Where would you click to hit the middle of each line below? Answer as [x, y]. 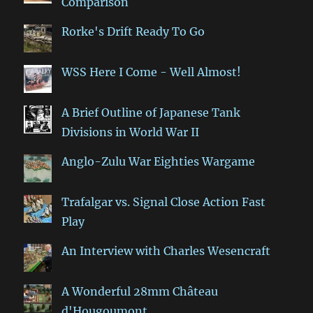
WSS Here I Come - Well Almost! [152, 72]
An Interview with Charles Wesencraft [166, 250]
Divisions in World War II [131, 132]
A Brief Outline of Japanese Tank [151, 112]
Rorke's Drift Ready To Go [133, 31]
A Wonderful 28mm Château [140, 291]
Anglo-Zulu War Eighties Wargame [159, 161]
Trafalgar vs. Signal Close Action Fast [164, 202]
